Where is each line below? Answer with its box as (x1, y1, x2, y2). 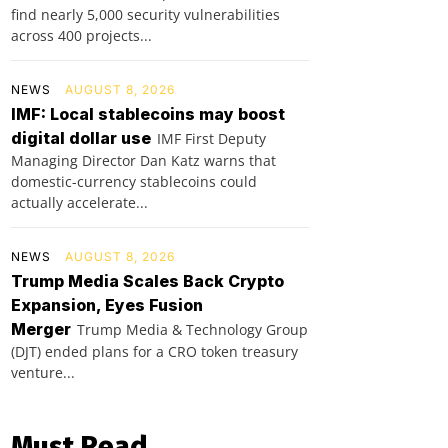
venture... (11, 363, 75, 383)
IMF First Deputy (157, 129, 266, 149)
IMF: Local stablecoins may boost (11, 104, 285, 125)
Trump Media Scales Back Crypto (11, 271, 284, 292)
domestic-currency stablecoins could (11, 172, 257, 192)
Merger (11, 319, 71, 340)
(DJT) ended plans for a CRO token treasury (11, 342, 298, 362)
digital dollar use (11, 128, 151, 149)
